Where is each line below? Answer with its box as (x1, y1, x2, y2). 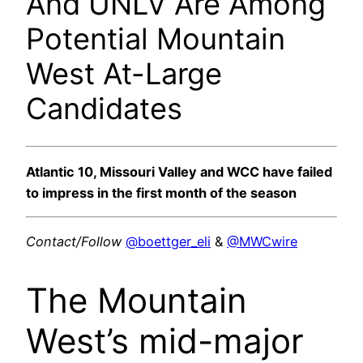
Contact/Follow (26, 233, 122, 250)
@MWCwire (227, 233, 297, 250)
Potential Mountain (26, 21, 285, 58)
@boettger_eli (126, 233, 211, 250)
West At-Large (26, 56, 222, 92)
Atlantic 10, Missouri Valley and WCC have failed (26, 163, 332, 180)
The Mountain (26, 280, 247, 322)
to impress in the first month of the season (26, 184, 297, 201)
